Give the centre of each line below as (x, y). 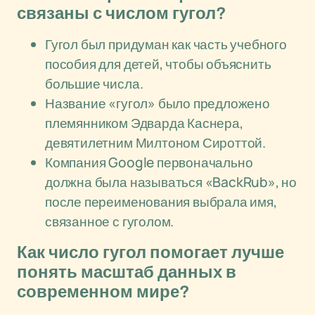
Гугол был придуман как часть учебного (166, 44)
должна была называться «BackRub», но (171, 182)
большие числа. (94, 84)
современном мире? (103, 292)
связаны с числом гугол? (122, 13)
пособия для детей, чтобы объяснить (158, 64)
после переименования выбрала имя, (161, 202)
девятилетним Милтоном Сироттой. (156, 143)
